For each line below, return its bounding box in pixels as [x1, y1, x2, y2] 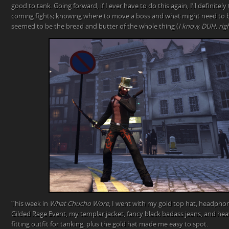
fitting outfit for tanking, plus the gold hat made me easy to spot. [11, 220, 208, 228]
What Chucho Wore [50, 199, 109, 208]
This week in [11, 199, 50, 208]
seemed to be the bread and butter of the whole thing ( [11, 22, 178, 30]
